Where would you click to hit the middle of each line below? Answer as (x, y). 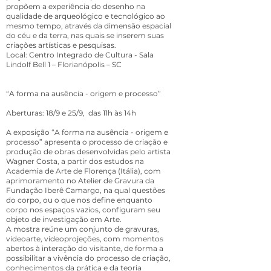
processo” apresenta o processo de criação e (87, 142)
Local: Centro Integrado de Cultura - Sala (80, 55)
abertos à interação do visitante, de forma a (85, 248)
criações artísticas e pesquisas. (61, 45)
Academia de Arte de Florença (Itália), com (83, 171)
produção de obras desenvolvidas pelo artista (88, 152)
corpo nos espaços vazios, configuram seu (83, 210)
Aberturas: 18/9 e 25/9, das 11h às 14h (71, 113)
